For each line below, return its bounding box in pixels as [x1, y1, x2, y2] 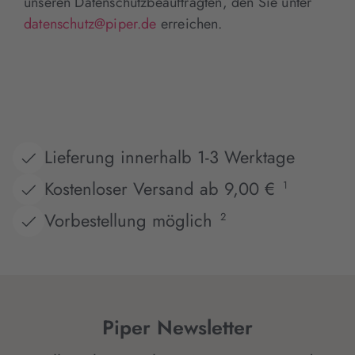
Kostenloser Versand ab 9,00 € [44, 176, 275, 202]
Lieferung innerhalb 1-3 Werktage [44, 144, 295, 170]
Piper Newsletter [102, 312, 253, 342]
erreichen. [156, 13, 223, 34]
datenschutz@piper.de [24, 13, 157, 34]
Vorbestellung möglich [44, 208, 212, 234]
